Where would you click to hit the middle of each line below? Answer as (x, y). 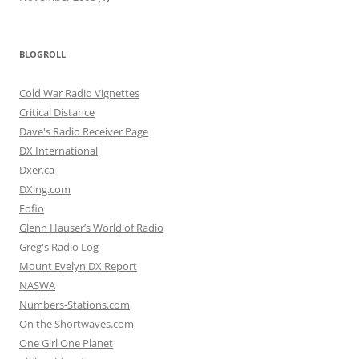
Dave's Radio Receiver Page (84, 132)
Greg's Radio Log (59, 247)
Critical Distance (57, 113)
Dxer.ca (37, 170)
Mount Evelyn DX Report (78, 266)
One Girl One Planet (66, 343)
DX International (58, 151)
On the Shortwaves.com (77, 324)
